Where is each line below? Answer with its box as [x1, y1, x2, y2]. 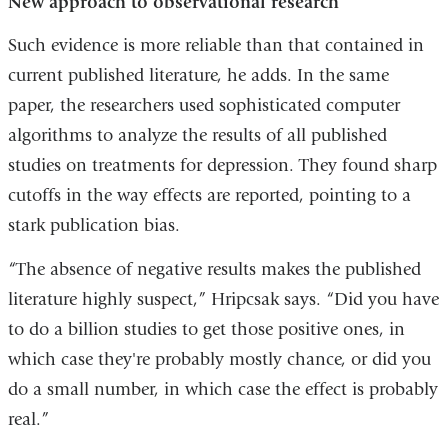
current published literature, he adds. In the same [7, 65, 389, 87]
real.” [7, 408, 49, 430]
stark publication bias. [7, 215, 180, 237]
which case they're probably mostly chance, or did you [7, 348, 431, 370]
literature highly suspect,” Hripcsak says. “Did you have [7, 288, 439, 310]
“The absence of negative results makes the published [7, 258, 421, 280]
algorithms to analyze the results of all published [7, 125, 387, 147]
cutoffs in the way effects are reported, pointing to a [7, 185, 411, 207]
